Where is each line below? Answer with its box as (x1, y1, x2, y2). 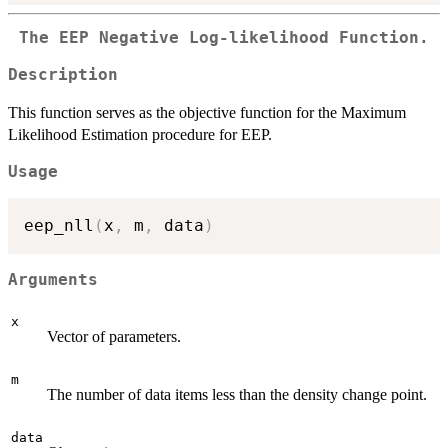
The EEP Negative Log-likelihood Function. (19, 29, 429, 48)
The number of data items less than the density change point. (47, 385, 427, 403)
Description (8, 65, 118, 84)
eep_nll (24, 216, 94, 236)
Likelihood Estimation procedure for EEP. (8, 125, 272, 143)
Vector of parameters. (47, 327, 181, 345)
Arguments (8, 270, 98, 289)
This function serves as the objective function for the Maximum (8, 103, 406, 121)
